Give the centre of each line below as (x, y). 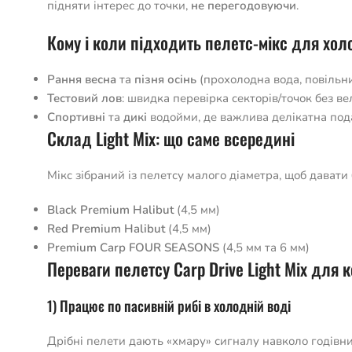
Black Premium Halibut (110, 210)
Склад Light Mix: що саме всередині (171, 138)
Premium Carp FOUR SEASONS (133, 247)
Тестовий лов (84, 98)
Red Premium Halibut (106, 229)
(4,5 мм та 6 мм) (264, 247)
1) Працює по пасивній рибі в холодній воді (169, 306)
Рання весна (82, 79)
